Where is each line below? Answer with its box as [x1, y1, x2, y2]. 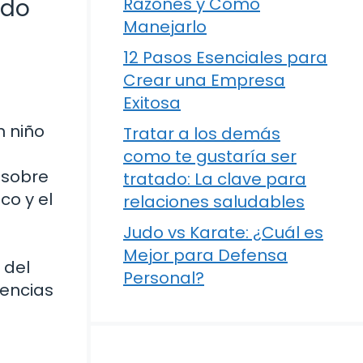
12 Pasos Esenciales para [123, 46, 327, 69]
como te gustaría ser [123, 145, 297, 168]
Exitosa [123, 92, 181, 114]
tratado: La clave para [123, 168, 306, 190]
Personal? [123, 267, 204, 289]
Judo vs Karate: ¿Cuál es [123, 221, 323, 244]
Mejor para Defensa [123, 244, 288, 267]
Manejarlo [123, 15, 207, 38]
